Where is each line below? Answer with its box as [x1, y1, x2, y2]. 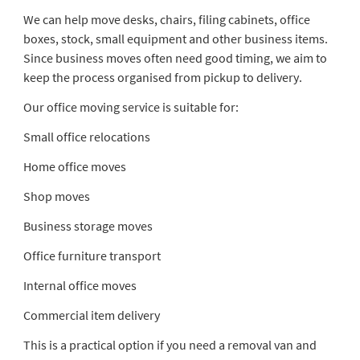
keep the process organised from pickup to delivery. [22, 68, 302, 85]
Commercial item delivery [22, 306, 160, 323]
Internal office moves [22, 276, 137, 293]
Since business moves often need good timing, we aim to [22, 49, 327, 66]
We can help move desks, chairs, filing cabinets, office [22, 10, 310, 27]
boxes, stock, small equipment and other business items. [22, 30, 328, 47]
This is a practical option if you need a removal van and [22, 336, 317, 353]
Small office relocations [22, 128, 150, 145]
